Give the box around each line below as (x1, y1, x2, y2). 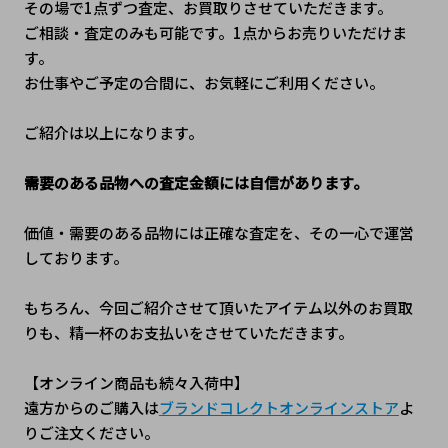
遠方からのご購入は (23, 397, 159, 419)
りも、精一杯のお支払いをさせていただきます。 (23, 322, 356, 344)
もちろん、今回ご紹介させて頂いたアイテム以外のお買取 (23, 297, 413, 319)
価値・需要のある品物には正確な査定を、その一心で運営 (23, 222, 414, 244)
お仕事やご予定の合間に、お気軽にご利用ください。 (23, 72, 384, 94)
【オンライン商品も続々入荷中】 (23, 372, 249, 394)
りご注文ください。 (23, 422, 159, 444)
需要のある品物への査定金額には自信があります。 (23, 172, 368, 194)
